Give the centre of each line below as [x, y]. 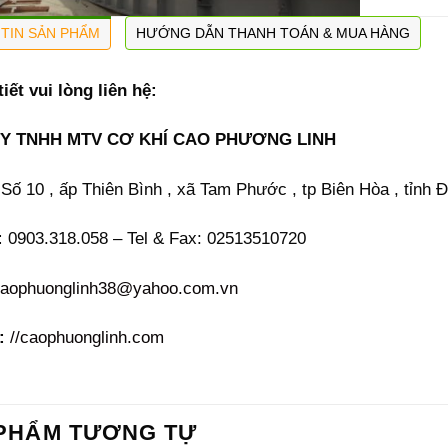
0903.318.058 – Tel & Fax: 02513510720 [154, 238]
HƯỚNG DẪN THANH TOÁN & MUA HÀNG [273, 32]
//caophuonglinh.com [87, 337]
